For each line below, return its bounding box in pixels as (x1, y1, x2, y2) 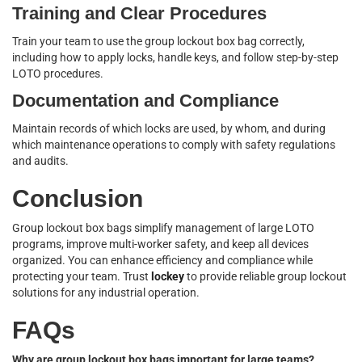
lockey (151, 270, 184, 283)
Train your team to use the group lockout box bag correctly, (12, 35, 305, 48)
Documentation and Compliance (12, 90, 279, 111)
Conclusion (12, 185, 143, 212)
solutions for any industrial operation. (12, 286, 200, 299)
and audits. (12, 154, 69, 167)
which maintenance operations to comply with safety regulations (12, 138, 335, 151)
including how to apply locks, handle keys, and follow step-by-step (12, 51, 339, 64)
